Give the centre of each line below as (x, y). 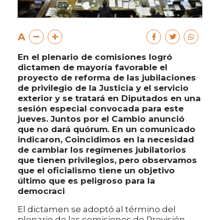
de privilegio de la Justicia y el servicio (103, 88)
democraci (41, 191)
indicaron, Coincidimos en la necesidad (106, 140)
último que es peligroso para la (86, 181)
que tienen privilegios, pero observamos (107, 160)
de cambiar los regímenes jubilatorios (102, 150)
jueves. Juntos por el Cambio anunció (101, 119)
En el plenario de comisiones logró (95, 57)
